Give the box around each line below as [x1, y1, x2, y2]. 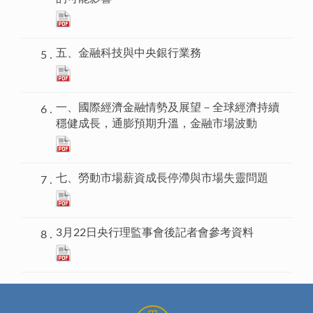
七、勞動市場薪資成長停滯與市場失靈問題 [56, 173, 268, 184]
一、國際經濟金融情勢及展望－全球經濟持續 [56, 102, 279, 114]
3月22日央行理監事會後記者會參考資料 [56, 227, 254, 239]
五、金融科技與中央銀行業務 [56, 48, 201, 59]
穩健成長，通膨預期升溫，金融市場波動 [56, 118, 257, 130]
